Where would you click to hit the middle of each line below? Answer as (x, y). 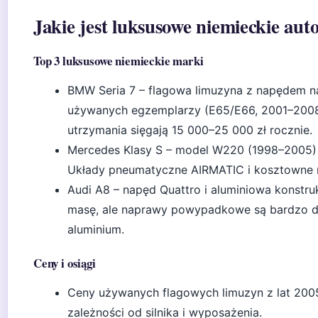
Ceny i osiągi (65, 263)
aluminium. (96, 229)
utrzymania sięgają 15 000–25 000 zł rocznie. (190, 130)
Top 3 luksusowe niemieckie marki (119, 61)
